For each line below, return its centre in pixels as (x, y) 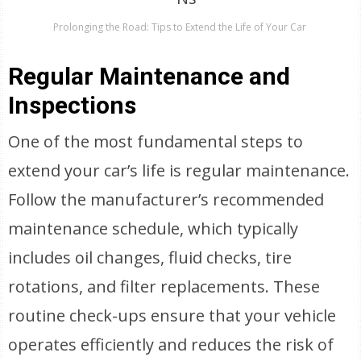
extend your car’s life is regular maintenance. (179, 170)
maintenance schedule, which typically (154, 228)
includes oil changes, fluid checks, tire (150, 257)
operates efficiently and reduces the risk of (171, 344)
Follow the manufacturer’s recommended (166, 199)
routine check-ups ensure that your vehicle (172, 315)
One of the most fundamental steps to (156, 141)
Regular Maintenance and (149, 76)
